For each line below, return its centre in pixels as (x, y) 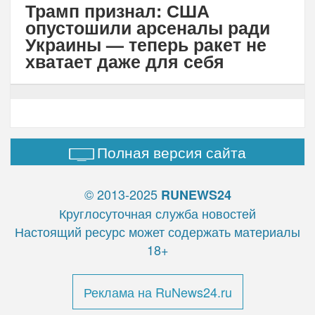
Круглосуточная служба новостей (157, 213)
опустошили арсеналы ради (147, 28)
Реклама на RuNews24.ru (157, 292)
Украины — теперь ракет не (146, 45)
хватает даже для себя (124, 62)
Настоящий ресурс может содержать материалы (157, 232)
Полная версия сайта (172, 152)
